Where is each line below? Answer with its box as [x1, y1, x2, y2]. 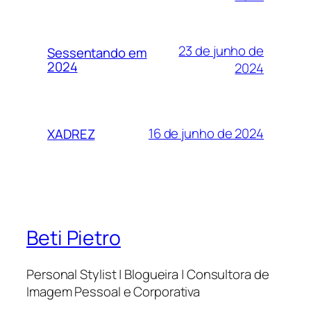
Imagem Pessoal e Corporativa [26, 283, 201, 301]
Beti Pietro [26, 224, 121, 252]
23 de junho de [178, 41, 264, 60]
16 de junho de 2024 [148, 124, 264, 142]
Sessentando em [47, 43, 147, 62]
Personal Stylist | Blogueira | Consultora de [26, 265, 269, 284]
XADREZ [47, 124, 95, 143]
